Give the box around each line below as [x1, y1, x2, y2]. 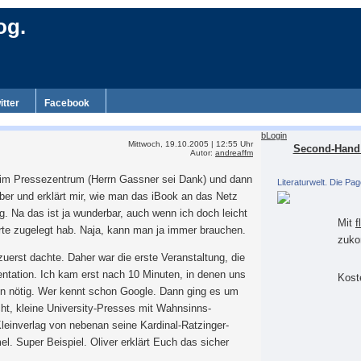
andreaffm [215, 148, 253, 157]
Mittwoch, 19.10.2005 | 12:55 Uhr [128, 139, 253, 148]
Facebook [44, 98, 89, 109]
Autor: [190, 148, 215, 157]
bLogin [261, 131, 287, 140]
